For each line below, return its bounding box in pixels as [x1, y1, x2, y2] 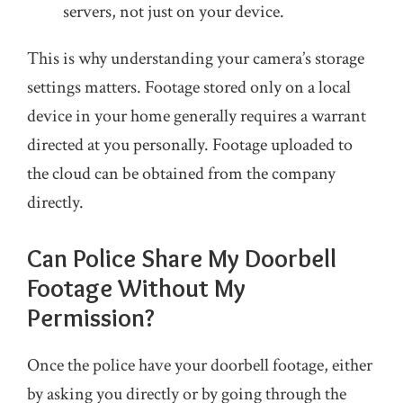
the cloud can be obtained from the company [27, 162, 336, 185]
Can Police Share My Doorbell [27, 243, 336, 273]
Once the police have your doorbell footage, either [27, 354, 372, 377]
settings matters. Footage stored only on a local [27, 76, 351, 99]
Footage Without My [27, 273, 246, 303]
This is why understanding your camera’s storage [27, 47, 364, 70]
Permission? [27, 302, 155, 333]
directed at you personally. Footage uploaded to [27, 133, 353, 157]
